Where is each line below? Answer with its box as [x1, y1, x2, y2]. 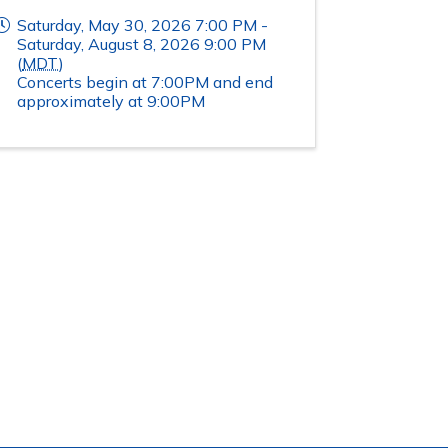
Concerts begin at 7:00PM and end [17, 72, 273, 93]
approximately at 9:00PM [17, 91, 205, 112]
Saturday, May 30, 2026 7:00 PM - [17, 15, 268, 36]
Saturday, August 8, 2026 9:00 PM [17, 34, 266, 55]
